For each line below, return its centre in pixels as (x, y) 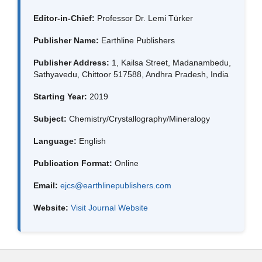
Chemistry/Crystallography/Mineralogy (138, 118)
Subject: (50, 118)
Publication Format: (73, 163)
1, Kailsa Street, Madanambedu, (170, 62)
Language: (55, 141)
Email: (46, 185)
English (91, 141)
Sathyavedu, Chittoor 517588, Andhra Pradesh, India (131, 74)
